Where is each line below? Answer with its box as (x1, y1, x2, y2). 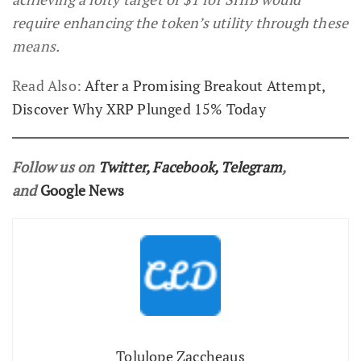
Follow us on (12, 156, 98, 176)
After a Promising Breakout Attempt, (85, 75, 326, 95)
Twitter (98, 156, 147, 176)
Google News (39, 180, 125, 200)
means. (12, 35, 60, 56)
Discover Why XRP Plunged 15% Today (12, 98, 266, 118)
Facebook (152, 156, 215, 176)
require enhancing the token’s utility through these (12, 12, 349, 32)
